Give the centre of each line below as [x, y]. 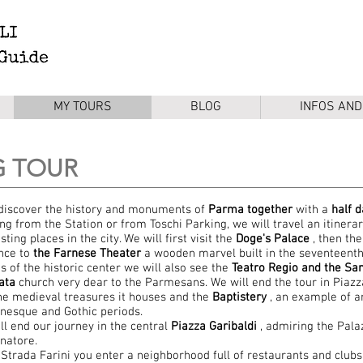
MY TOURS [83, 107]
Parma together [250, 210]
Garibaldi [233, 327]
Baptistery [239, 297]
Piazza [188, 327]
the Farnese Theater [87, 254]
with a [312, 210]
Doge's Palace [273, 239]
